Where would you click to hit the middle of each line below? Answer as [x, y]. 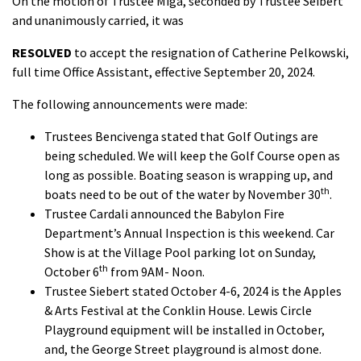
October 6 [72, 272]
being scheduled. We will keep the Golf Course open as [192, 156]
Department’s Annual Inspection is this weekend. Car [189, 233]
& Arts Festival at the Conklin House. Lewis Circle [178, 310]
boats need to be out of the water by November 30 [183, 194]
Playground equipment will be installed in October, [185, 330]
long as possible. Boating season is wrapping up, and [189, 175]
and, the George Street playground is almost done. [183, 349]
